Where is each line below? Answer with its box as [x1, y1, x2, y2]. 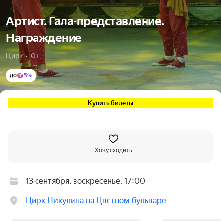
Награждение [6, 31, 82, 45]
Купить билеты [88, 99, 133, 107]
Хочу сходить [95, 147, 132, 154]
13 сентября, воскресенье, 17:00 [26, 176, 145, 185]
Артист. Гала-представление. [6, 14, 164, 28]
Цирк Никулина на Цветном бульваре [26, 196, 166, 205]
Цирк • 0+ [6, 52, 39, 60]
